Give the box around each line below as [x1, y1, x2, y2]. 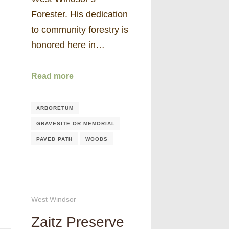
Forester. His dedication [31, 9, 128, 19]
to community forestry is [31, 24, 128, 35]
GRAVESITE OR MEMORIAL [36, 120, 115, 126]
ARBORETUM [36, 105, 74, 111]
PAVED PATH [36, 135, 73, 142]
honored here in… [31, 39, 105, 50]
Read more [31, 72, 74, 81]
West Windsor [31, 195, 76, 204]
